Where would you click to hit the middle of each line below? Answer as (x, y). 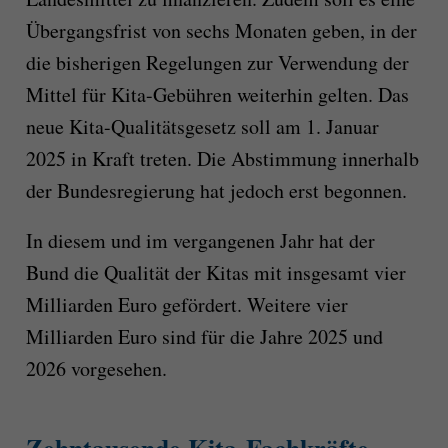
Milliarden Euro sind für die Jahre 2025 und (204, 336)
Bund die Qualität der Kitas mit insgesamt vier (215, 272)
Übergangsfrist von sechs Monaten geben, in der (221, 30)
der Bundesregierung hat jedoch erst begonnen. (216, 190)
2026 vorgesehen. (96, 368)
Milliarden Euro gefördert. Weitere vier (186, 304)
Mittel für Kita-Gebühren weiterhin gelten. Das (217, 94)
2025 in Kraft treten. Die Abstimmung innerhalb (222, 158)
